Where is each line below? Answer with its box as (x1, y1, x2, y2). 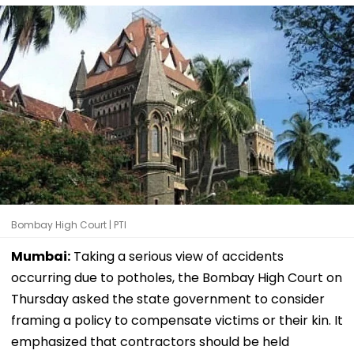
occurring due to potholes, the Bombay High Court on (11, 268, 342, 287)
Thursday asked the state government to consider (11, 289, 325, 308)
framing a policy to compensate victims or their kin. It (11, 311, 343, 330)
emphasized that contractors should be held (11, 332, 289, 351)
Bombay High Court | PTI (11, 217, 126, 232)
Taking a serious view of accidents (70, 247, 284, 265)
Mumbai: (11, 247, 70, 265)
